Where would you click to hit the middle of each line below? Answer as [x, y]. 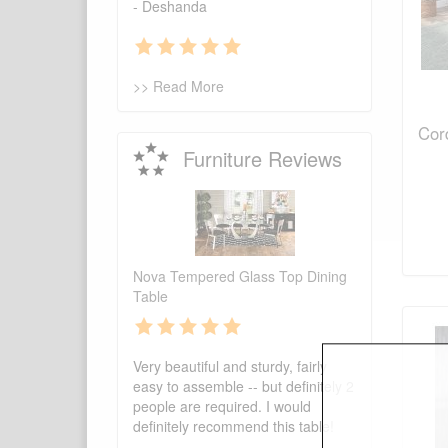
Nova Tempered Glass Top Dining [240, 276]
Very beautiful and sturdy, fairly [230, 366]
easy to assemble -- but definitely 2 [243, 386]
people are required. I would [222, 406]
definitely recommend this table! [233, 426]
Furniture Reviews [262, 159]
